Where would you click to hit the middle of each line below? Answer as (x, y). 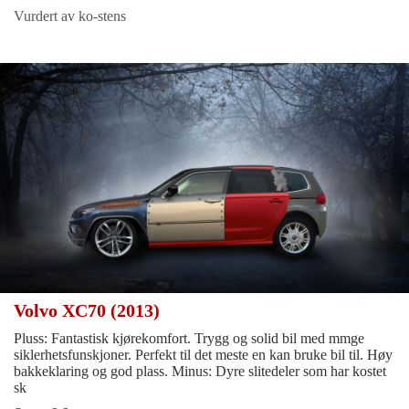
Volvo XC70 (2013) (89, 311)
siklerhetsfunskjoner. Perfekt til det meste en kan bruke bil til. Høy (203, 355)
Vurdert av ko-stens (70, 16)
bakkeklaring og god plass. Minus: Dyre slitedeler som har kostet (200, 372)
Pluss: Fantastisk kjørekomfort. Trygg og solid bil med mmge (189, 339)
